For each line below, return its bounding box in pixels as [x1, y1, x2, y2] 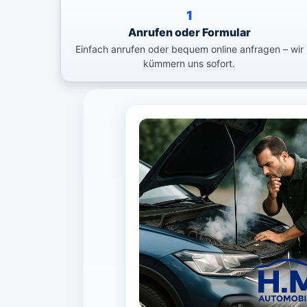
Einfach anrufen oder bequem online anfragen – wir [75, 42, 304, 55]
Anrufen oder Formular [127, 25, 251, 39]
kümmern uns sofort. [143, 57, 236, 69]
